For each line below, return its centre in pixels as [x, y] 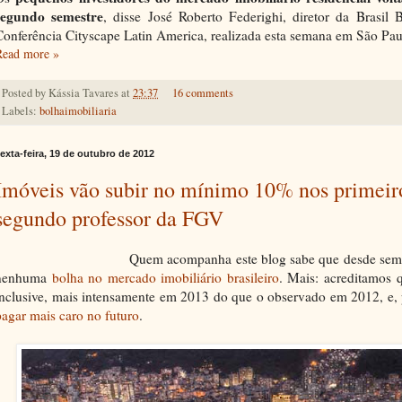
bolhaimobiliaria [78, 111]
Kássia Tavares [83, 93]
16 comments [202, 93]
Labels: [21, 111]
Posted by [25, 93]
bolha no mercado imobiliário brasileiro [165, 277]
